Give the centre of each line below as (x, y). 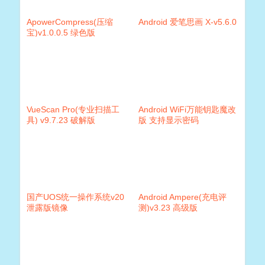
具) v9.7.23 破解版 (61, 120)
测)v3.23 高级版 (168, 208)
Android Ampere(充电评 (182, 197)
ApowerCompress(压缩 (70, 22)
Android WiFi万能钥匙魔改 (187, 110)
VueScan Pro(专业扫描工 (73, 110)
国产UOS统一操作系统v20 (75, 197)
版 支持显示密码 (168, 120)
